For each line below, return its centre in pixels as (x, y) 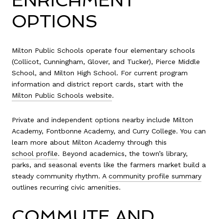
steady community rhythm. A (60, 176)
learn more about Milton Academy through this (89, 142)
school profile (35, 153)
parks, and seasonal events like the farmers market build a (109, 164)
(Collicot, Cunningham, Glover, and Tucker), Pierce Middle (106, 61)
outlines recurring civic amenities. (66, 187)
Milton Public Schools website (62, 95)
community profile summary (155, 176)
